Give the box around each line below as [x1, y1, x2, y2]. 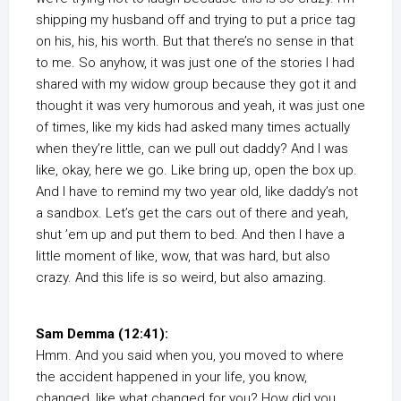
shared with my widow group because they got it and [36, 76, 356, 93]
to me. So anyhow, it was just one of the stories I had [36, 55, 354, 72]
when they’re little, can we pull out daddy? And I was [36, 141, 348, 158]
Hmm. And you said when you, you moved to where [36, 347, 344, 364]
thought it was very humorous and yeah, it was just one [36, 98, 365, 115]
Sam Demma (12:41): [36, 326, 168, 343]
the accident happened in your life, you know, [36, 369, 307, 386]
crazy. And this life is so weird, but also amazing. [36, 269, 327, 286]
